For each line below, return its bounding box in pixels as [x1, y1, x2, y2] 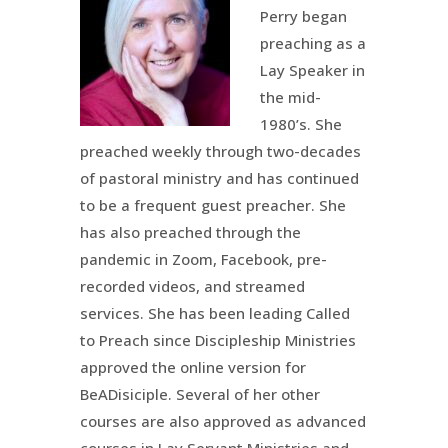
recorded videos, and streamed [80, 276, 305, 297]
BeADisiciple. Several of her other [80, 384, 320, 405]
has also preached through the [80, 222, 301, 243]
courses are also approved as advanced [80, 411, 366, 432]
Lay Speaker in [260, 60, 365, 81]
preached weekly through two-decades [80, 141, 361, 162]
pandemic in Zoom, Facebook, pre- [80, 249, 327, 270]
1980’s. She [260, 114, 342, 135]
